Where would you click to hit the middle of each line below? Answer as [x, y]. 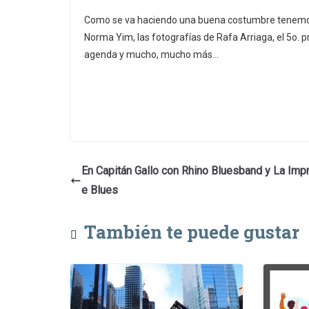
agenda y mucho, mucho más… [151, 54]
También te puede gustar [192, 231]
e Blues [100, 190]
